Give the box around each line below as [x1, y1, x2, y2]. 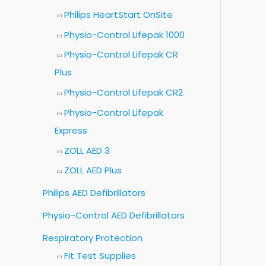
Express [55, 123, 87, 137]
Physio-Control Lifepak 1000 [64, 28, 185, 41]
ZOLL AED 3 [64, 144, 110, 157]
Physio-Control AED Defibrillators [43, 208, 185, 221]
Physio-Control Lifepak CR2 [64, 86, 183, 99]
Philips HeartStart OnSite [64, 8, 173, 21]
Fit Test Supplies [64, 249, 136, 262]
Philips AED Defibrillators [43, 186, 145, 199]
